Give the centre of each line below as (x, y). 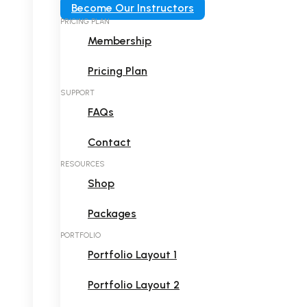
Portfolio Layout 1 (132, 255)
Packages (112, 213)
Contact (109, 142)
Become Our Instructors (133, 8)
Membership (120, 41)
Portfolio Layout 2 (134, 285)
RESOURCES (83, 164)
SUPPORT (77, 93)
